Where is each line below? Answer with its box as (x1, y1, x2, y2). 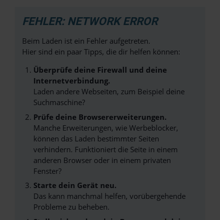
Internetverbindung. (33, 76, 110, 85)
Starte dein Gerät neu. (33, 180, 116, 190)
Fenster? (33, 165, 61, 176)
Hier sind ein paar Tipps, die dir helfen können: (22, 47, 180, 56)
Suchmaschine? (33, 97, 85, 107)
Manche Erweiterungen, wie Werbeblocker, (33, 122, 178, 133)
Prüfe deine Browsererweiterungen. (33, 111, 166, 122)
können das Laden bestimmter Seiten (33, 133, 159, 143)
